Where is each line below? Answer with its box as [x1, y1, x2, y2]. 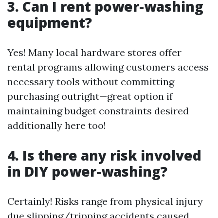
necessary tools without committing [7, 75, 174, 88]
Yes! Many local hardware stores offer [7, 46, 182, 58]
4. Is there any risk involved [7, 146, 201, 164]
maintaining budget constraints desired [7, 105, 189, 117]
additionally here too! [7, 119, 106, 131]
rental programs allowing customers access [7, 61, 209, 73]
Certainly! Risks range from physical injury [7, 195, 203, 207]
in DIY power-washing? [7, 162, 167, 181]
